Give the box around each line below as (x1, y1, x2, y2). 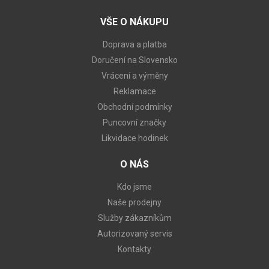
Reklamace (113, 86, 156, 96)
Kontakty (118, 244, 151, 254)
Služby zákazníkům (97, 213, 172, 223)
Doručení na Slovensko (91, 55, 178, 65)
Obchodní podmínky (97, 101, 172, 112)
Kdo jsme (117, 181, 152, 192)
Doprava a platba (102, 39, 167, 49)
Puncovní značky (103, 117, 166, 127)
